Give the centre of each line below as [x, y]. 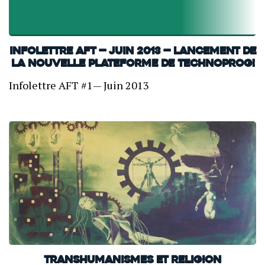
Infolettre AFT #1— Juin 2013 [79, 85]
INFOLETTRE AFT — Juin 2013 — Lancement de [132, 52]
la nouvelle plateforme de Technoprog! [132, 64]
